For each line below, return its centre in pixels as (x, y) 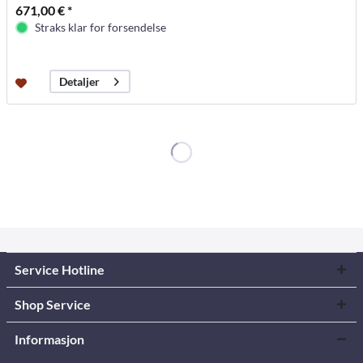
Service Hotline (60, 269)
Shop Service (53, 304)
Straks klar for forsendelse (101, 28)
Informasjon (49, 339)
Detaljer (80, 82)
